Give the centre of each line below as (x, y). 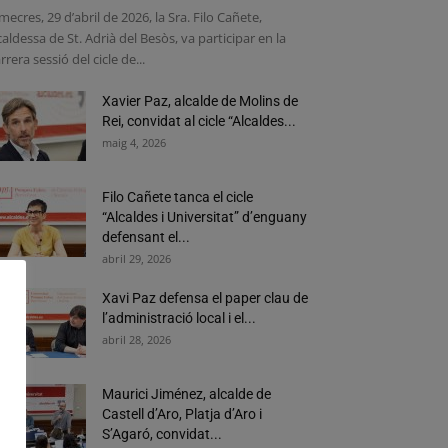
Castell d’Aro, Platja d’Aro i (182, 414)
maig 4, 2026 (134, 142)
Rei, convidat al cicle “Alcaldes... (199, 121)
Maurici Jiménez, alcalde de (186, 394)
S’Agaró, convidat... (162, 434)
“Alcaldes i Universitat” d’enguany (204, 217)
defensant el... (146, 237)
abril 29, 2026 (136, 258)
